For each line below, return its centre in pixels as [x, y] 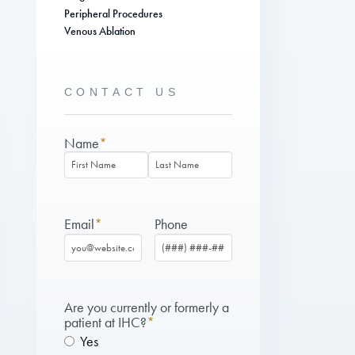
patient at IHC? [105, 322]
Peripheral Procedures [113, 13]
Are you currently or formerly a [146, 307]
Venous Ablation [99, 32]
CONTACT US [122, 92]
